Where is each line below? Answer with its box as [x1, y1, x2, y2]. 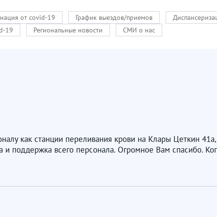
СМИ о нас [123, 26, 155, 34]
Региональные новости [33, 26, 103, 34]
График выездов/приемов [76, 13, 153, 22]
